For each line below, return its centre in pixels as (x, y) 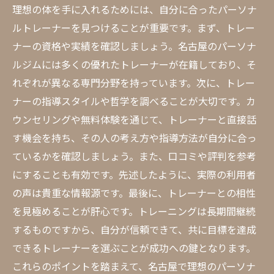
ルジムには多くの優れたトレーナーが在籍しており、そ (134, 64)
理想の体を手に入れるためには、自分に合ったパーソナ (135, 9)
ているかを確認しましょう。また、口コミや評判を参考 (134, 156)
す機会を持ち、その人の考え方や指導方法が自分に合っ (135, 138)
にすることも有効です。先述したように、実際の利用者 (134, 174)
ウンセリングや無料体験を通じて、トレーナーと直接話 (134, 119)
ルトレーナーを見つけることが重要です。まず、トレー (134, 28)
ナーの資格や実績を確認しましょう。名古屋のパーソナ (134, 46)
